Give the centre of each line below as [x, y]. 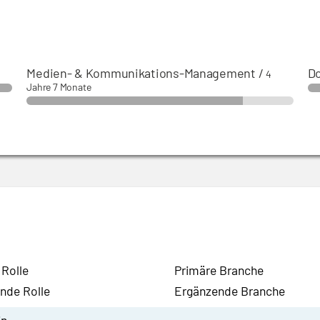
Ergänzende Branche [230, 291]
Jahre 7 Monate [59, 87]
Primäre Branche [219, 270]
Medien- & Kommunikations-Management [141, 73]
